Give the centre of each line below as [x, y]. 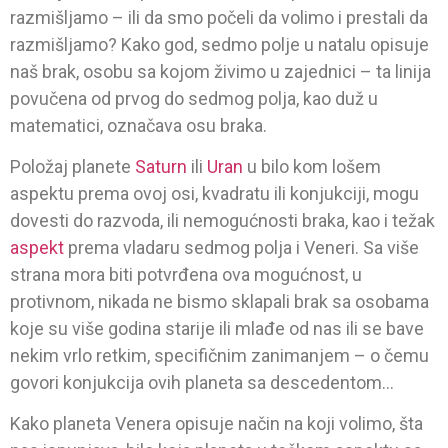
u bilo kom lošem [312, 167]
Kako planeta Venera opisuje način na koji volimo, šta [216, 424]
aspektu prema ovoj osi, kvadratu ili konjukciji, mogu [214, 194]
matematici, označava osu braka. [138, 125]
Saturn [161, 167]
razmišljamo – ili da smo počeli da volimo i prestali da [219, 17]
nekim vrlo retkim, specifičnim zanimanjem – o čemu [219, 356]
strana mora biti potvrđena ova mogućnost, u [186, 275]
